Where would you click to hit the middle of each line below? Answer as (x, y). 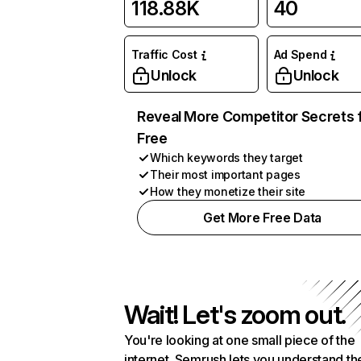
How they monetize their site (228, 191)
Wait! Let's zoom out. (235, 315)
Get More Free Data (262, 218)
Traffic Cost (164, 54)
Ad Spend (300, 54)
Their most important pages (225, 174)
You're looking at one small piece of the (240, 340)
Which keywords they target (226, 158)
